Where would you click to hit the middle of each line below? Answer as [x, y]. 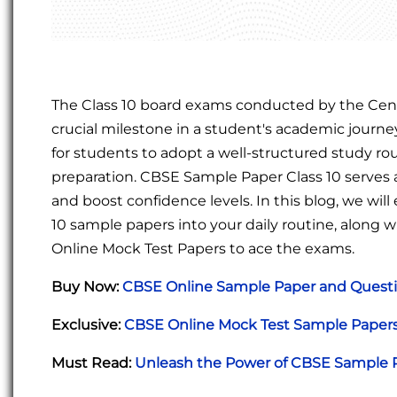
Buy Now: [87, 287]
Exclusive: [88, 325]
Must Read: [91, 363]
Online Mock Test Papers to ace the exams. [203, 249]
